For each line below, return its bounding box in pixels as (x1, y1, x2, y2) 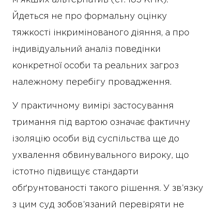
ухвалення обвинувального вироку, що (12, 152, 189, 159)
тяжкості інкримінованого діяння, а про (12, 29, 189, 37)
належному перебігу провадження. (12, 78, 171, 86)
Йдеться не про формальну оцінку (12, 13, 167, 20)
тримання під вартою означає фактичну (12, 119, 190, 126)
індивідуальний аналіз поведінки (12, 46, 161, 53)
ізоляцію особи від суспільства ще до (12, 135, 179, 143)
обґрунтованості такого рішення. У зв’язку (12, 185, 203, 192)
